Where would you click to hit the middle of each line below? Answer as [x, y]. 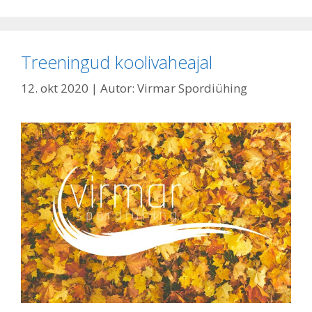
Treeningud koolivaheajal [117, 62]
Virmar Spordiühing [192, 88]
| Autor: [114, 88]
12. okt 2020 [55, 88]
